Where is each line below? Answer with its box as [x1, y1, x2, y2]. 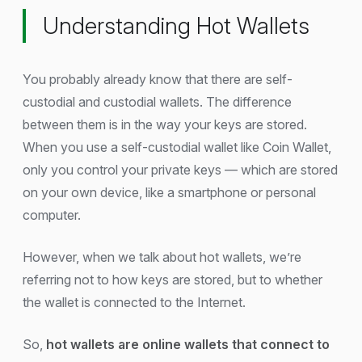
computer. [23, 207, 81, 224]
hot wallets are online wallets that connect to [46, 336, 330, 353]
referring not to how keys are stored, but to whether [23, 271, 322, 288]
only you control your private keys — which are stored [23, 162, 338, 179]
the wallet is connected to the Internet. [23, 294, 246, 311]
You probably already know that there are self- [23, 71, 293, 88]
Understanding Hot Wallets [43, 12, 309, 40]
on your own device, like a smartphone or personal [23, 184, 316, 201]
